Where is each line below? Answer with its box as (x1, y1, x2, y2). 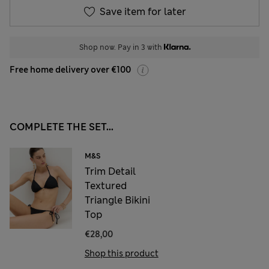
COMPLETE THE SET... (10, 120, 113, 133)
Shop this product (84, 247, 159, 259)
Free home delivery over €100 (10, 64, 131, 75)
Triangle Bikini (84, 193, 150, 207)
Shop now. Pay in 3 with (79, 42, 164, 52)
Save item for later (99, 5, 186, 18)
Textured (84, 179, 127, 192)
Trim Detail (84, 165, 136, 178)
